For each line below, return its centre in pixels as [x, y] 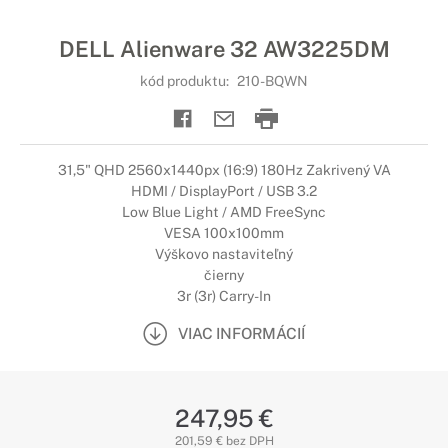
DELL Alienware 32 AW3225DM [224, 49]
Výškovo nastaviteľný [224, 254]
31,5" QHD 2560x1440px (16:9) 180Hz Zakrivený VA [224, 170]
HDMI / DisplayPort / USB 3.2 [224, 191]
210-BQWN [272, 81]
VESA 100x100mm [224, 233]
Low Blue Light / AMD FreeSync [224, 212]
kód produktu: [186, 81]
